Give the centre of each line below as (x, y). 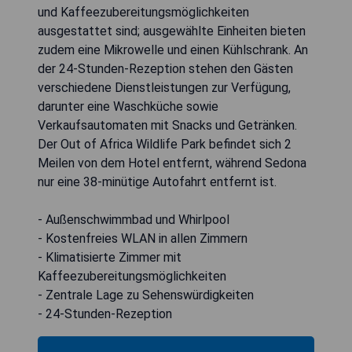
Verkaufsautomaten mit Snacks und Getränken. (167, 125)
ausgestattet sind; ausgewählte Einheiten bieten (172, 31)
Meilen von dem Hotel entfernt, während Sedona (172, 163)
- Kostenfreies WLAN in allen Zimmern (143, 238)
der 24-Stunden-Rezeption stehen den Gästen (165, 68)
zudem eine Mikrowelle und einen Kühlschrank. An (173, 49)
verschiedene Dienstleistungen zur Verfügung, (164, 87)
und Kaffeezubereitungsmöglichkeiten (143, 12)
